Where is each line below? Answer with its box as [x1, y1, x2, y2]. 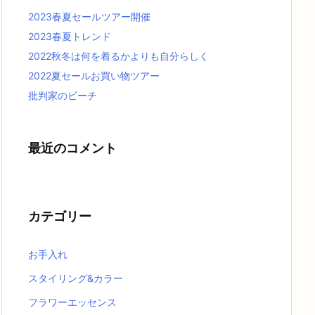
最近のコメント [28, 140, 117, 155]
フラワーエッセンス [28, 295, 117, 308]
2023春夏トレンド [28, 30, 111, 42]
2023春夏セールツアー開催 [28, 10, 150, 22]
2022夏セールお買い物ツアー [28, 69, 160, 82]
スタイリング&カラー [28, 271, 123, 284]
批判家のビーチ [28, 89, 97, 101]
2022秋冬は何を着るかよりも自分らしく [28, 49, 209, 62]
